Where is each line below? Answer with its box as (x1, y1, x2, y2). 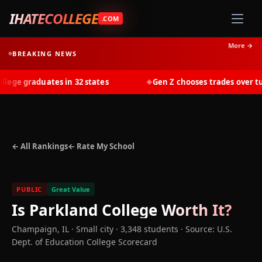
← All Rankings (12, 141, 68, 151)
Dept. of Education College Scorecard (12, 236, 157, 247)
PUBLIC (16, 185, 43, 194)
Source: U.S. (185, 223, 232, 235)
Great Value (51, 185, 91, 194)
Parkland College (29, 199, 157, 220)
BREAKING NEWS (12, 49, 78, 58)
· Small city (69, 223, 113, 235)
